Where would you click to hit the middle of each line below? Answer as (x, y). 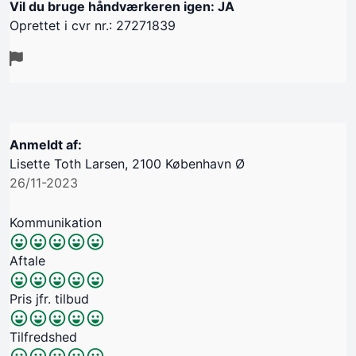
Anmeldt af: (46, 145)
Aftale (27, 261)
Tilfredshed (43, 337)
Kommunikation (56, 223)
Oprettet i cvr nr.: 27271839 (93, 26)
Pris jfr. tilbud (49, 299)
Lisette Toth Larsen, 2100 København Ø (127, 164)
